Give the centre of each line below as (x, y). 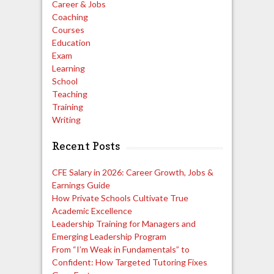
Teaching (69, 94)
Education (71, 42)
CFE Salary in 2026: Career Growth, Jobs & (132, 172)
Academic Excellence (92, 210)
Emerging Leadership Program (109, 236)
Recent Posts (86, 146)
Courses (68, 29)
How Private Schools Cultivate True (120, 198)
